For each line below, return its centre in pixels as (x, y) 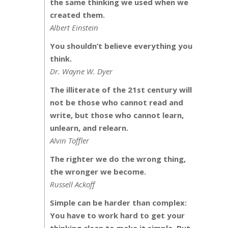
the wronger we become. (98, 172)
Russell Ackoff (72, 184)
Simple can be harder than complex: (118, 203)
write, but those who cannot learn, (117, 115)
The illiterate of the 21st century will (121, 90)
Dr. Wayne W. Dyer (81, 72)
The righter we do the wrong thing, (118, 159)
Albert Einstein (74, 28)
